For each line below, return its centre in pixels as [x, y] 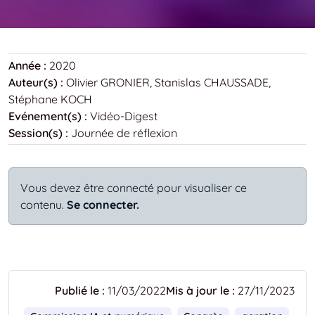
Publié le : [80, 290]
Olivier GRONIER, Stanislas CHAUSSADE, [168, 82]
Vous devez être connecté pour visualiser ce [134, 187]
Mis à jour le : [200, 290]
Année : [27, 65]
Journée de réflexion [124, 133]
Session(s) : [38, 133]
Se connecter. [103, 204]
